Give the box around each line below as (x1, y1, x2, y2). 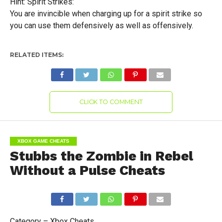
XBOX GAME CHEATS (17, 138, 69, 144)
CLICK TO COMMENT (79, 98, 143, 106)
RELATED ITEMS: (9, 51, 63, 58)
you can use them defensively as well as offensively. (9, 21, 193, 30)
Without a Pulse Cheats (9, 163, 165, 178)
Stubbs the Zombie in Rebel (9, 148, 193, 164)
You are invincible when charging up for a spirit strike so (9, 9, 202, 18)
